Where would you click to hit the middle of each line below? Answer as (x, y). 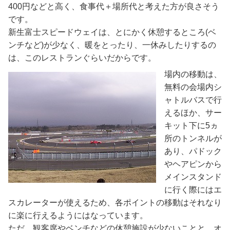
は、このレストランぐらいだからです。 (82, 58)
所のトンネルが (193, 138)
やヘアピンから (193, 164)
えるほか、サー (193, 112)
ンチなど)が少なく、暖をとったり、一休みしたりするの (112, 45)
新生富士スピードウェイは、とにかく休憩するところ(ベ (112, 32)
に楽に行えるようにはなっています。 (78, 215)
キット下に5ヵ (191, 125)
